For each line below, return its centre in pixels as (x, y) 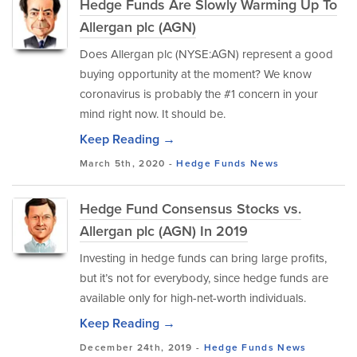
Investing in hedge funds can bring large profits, (203, 258)
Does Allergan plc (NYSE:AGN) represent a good (206, 54)
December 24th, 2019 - (142, 347)
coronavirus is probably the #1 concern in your (199, 94)
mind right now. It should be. (153, 114)
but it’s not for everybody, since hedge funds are (204, 278)
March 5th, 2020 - (128, 163)
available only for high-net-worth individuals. (193, 298)
